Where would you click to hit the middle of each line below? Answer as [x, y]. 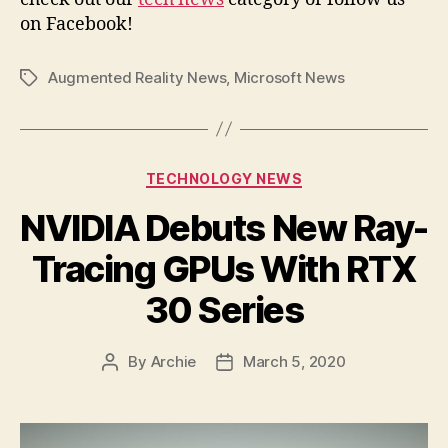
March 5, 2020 [294, 362]
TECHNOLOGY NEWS [224, 178]
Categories [267, 174]
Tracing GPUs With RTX [224, 269]
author [132, 385]
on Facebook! [76, 24]
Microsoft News [289, 77]
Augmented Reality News [137, 77]
